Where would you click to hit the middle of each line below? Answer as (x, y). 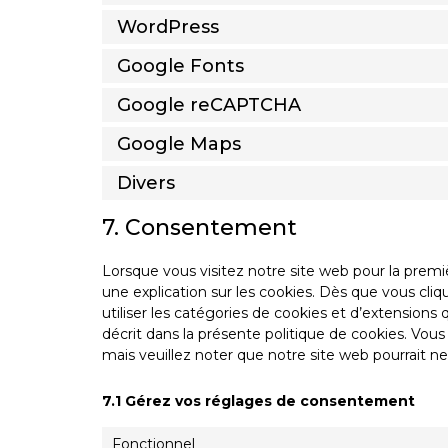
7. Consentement (199, 228)
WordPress (168, 26)
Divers (146, 182)
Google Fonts (180, 65)
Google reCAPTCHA (209, 104)
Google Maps (179, 143)
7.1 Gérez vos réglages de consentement (258, 401)
